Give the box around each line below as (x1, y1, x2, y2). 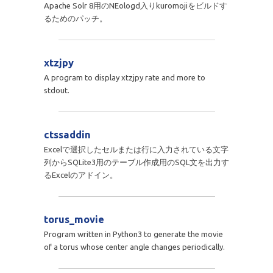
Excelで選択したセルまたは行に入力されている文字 (43, 144, 229, 154)
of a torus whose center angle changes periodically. (43, 242, 225, 251)
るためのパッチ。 (43, 13, 107, 23)
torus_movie (43, 213, 104, 225)
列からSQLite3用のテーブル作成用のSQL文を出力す (43, 157, 229, 166)
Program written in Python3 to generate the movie (43, 229, 223, 238)
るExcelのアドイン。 (43, 170, 118, 179)
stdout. (43, 85, 69, 94)
